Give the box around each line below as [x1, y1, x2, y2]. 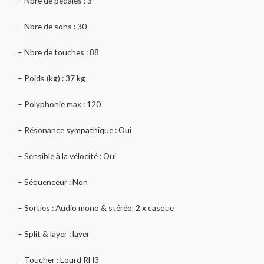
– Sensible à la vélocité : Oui [18, 150, 116, 161]
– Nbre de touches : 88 [18, 47, 99, 58]
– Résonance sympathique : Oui [18, 124, 131, 135]
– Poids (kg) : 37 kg [18, 73, 85, 84]
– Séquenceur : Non [18, 176, 88, 187]
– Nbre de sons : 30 [18, 21, 87, 32]
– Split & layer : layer [18, 228, 90, 239]
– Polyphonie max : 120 [18, 99, 101, 109]
